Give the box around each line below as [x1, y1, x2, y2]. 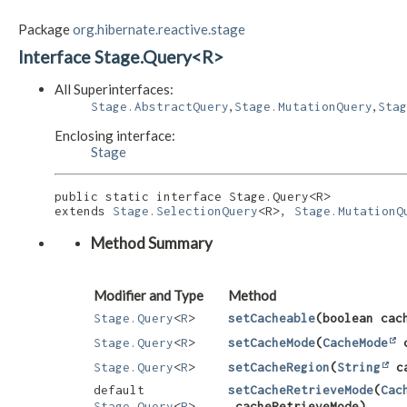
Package [18, 21, 70, 37]
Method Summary [91, 233, 213, 253]
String [337, 360, 381, 375]
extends [55, 203, 113, 218]
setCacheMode [228, 335, 315, 351]
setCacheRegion [228, 360, 330, 375]
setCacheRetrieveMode [228, 382, 373, 398]
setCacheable [228, 311, 315, 326]
